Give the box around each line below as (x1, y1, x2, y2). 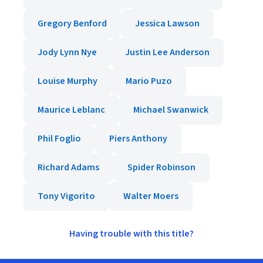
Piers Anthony (109, 132, 167, 145)
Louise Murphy (38, 75, 97, 87)
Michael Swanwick (133, 103, 208, 116)
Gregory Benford (38, 17, 107, 30)
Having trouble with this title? (69, 227, 194, 240)
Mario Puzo (126, 75, 172, 87)
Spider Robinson (127, 161, 195, 174)
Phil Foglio (38, 132, 81, 145)
